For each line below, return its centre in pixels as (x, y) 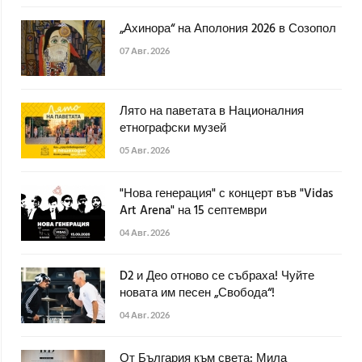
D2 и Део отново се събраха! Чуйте (217, 277)
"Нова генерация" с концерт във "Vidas (226, 194)
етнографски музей (173, 129)
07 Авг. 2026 (145, 51)
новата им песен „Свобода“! (197, 294)
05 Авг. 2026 (145, 150)
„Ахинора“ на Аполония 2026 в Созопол (228, 29)
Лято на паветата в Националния (212, 112)
